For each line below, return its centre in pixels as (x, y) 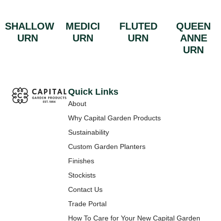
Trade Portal (87, 203)
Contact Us (85, 189)
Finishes (81, 161)
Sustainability (89, 132)
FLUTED (138, 26)
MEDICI (83, 26)
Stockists (82, 175)
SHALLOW (30, 26)
